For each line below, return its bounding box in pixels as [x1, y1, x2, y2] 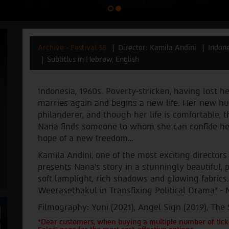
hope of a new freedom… [38, 133, 133, 143]
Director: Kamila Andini [118, 43, 196, 52]
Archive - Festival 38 [38, 43, 106, 52]
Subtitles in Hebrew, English [47, 55, 139, 63]
